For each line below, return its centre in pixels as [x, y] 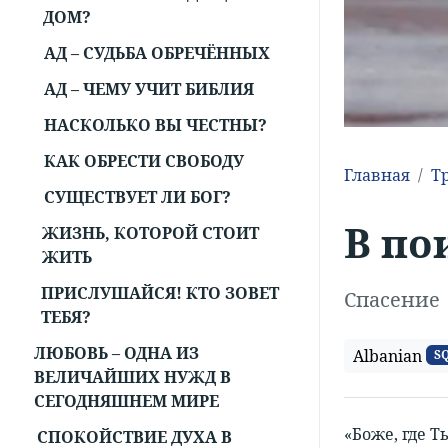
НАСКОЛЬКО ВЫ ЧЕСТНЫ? [155, 125]
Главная [377, 174]
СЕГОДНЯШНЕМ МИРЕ [126, 401]
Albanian [387, 355]
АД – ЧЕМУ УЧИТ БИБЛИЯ [149, 89]
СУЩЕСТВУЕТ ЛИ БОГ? [137, 197]
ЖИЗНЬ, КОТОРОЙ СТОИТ [151, 233]
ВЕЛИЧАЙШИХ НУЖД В [132, 377]
